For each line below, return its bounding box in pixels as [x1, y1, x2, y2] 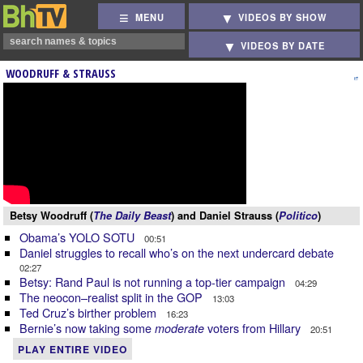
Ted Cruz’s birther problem [19, 304, 160, 321]
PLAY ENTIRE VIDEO [18, 342, 127, 357]
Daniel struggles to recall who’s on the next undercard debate [19, 244, 337, 261]
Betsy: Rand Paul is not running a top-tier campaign [19, 273, 288, 290]
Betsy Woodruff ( [10, 208, 93, 223]
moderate [155, 320, 204, 336]
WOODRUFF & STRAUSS [6, 66, 116, 81]
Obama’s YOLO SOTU [19, 228, 138, 246]
